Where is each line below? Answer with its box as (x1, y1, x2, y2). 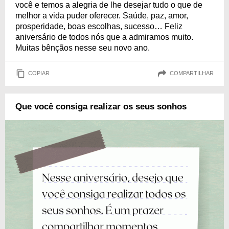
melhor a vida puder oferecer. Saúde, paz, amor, (15, 11, 188, 20)
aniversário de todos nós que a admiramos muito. (15, 32, 193, 41)
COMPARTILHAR (170, 70, 214, 77)
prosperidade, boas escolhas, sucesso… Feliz (15, 21, 182, 31)
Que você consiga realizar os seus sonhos (15, 101, 187, 111)
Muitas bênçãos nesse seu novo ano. (15, 43, 150, 52)
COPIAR (28, 70, 50, 77)
